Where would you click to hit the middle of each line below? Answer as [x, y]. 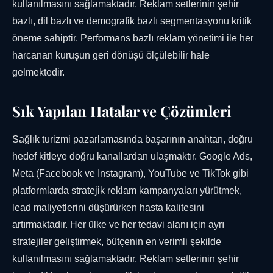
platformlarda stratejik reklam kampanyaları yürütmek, [127, 191]
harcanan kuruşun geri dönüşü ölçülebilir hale [111, 55]
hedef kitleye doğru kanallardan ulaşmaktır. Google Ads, [132, 157]
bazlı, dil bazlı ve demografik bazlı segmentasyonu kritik [132, 21]
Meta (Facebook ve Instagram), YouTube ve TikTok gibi [130, 174]
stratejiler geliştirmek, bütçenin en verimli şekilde [117, 242]
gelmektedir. [38, 73]
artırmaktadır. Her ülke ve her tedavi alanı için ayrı [118, 225]
